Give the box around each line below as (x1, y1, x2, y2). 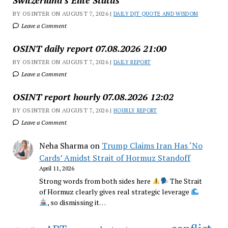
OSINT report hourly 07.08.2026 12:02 (12, 91, 174, 103)
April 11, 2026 (39, 164, 74, 172)
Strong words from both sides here (39, 176, 152, 186)
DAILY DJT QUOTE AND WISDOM (113, 10, 198, 17)
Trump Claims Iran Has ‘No (101, 140, 203, 151)
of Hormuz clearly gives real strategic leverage (39, 187, 191, 197)
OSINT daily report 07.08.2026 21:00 (12, 42, 166, 54)
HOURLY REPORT (113, 107, 157, 114)
